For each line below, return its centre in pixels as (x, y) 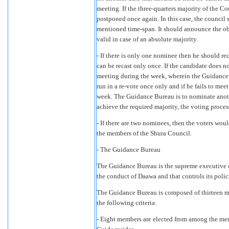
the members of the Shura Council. (144, 133)
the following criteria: (127, 203)
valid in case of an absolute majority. (147, 39)
